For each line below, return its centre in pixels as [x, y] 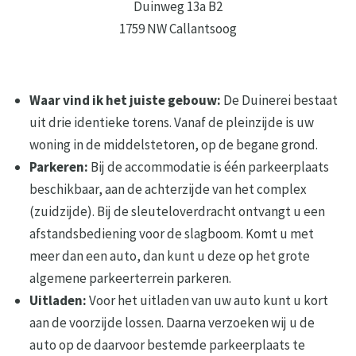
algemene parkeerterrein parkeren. [131, 279]
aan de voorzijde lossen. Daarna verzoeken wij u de [172, 323]
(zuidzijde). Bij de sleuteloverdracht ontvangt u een [178, 212]
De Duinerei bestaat [281, 101]
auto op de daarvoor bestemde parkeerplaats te [168, 345]
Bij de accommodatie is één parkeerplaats [209, 167]
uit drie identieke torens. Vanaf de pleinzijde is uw [172, 123]
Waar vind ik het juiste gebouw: [127, 101]
